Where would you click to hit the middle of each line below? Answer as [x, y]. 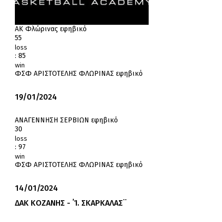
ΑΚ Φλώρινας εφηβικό [51, 29]
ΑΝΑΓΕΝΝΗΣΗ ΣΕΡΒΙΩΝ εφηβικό [66, 120]
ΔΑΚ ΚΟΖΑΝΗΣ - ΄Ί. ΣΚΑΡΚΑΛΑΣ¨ [71, 203]
